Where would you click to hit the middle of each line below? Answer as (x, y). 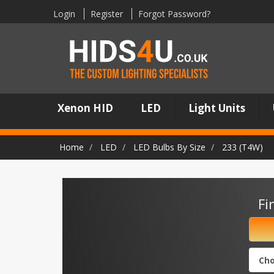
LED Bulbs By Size (169, 147)
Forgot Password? (174, 13)
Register (107, 13)
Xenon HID (86, 108)
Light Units (217, 108)
